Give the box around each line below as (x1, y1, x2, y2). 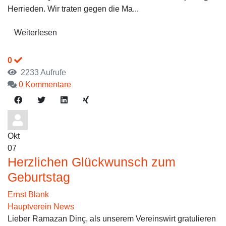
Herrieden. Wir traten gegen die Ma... (8, 5, 139, 13)
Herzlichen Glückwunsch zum (8, 155, 176, 169)
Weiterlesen (14, 28, 57, 37)
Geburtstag (8, 170, 70, 184)
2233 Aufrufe (17, 68, 66, 77)
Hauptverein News (8, 202, 74, 211)
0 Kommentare (19, 80, 71, 89)
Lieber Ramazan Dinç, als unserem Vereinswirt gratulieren (8, 214, 216, 223)
